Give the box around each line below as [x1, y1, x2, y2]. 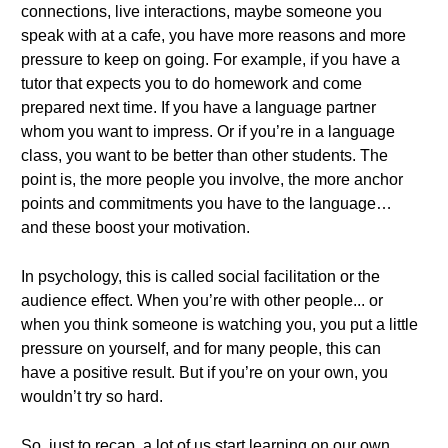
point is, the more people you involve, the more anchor [21, 171, 403, 188]
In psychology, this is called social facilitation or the [21, 268, 380, 285]
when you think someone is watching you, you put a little [21, 316, 418, 333]
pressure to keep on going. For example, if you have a [21, 51, 400, 68]
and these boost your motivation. [21, 219, 250, 236]
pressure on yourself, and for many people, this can [21, 340, 381, 357]
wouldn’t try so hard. [21, 388, 163, 405]
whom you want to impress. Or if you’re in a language [21, 123, 395, 140]
